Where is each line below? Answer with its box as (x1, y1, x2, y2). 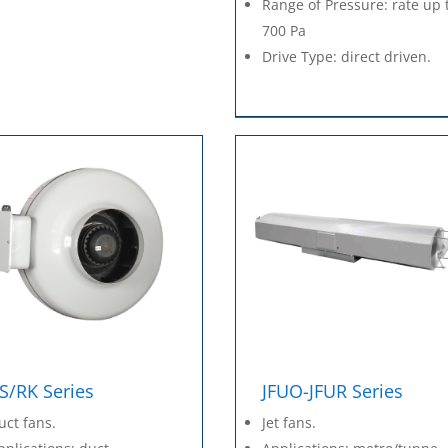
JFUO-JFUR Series (262, 378, 404, 403)
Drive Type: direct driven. (262, 46, 432, 66)
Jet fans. (262, 412, 317, 432)
